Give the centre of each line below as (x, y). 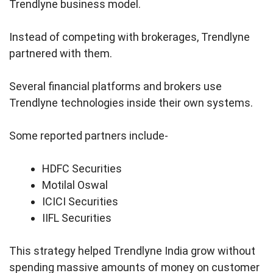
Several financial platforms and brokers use (115, 87)
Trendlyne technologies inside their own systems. (132, 103)
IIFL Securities (77, 218)
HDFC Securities (82, 169)
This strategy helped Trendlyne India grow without (132, 251)
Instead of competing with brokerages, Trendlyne (129, 37)
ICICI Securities (80, 202)
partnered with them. (62, 54)
